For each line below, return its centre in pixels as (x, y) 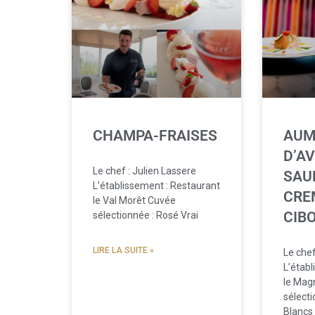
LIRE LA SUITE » (123, 251)
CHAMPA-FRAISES (155, 136)
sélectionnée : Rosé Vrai (146, 216)
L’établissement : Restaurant (156, 186)
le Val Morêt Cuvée (134, 201)
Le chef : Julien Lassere (144, 171)
